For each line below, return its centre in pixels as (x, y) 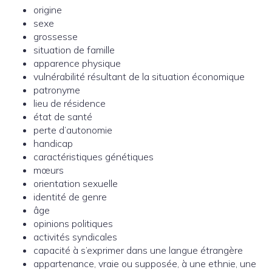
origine (48, 10)
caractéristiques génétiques (93, 157)
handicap (53, 144)
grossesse (56, 37)
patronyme (57, 90)
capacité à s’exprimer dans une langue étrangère (138, 250)
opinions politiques (73, 224)
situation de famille (74, 50)
